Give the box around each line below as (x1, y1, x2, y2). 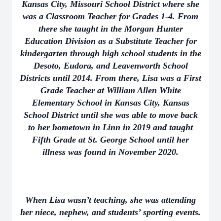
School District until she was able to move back (23, 110, 198, 120)
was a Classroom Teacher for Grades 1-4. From (23, 11, 198, 21)
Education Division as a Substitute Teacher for (24, 36, 197, 46)
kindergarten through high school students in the (20, 48, 201, 58)
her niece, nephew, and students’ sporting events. (20, 207, 201, 217)
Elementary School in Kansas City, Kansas (32, 98, 189, 108)
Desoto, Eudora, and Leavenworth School (33, 61, 188, 71)
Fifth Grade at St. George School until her (32, 135, 189, 145)
